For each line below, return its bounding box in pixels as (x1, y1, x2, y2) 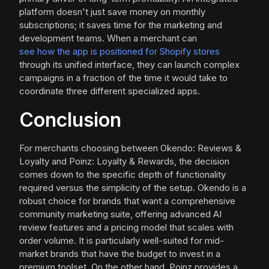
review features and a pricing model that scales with (19, 222, 234, 234)
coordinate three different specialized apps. (19, 85, 200, 97)
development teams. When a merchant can (19, 32, 197, 44)
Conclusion (19, 108, 121, 132)
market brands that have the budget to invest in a (19, 248, 220, 260)
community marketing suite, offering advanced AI (19, 208, 222, 220)
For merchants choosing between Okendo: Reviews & (19, 142, 241, 154)
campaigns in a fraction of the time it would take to (19, 72, 228, 84)
